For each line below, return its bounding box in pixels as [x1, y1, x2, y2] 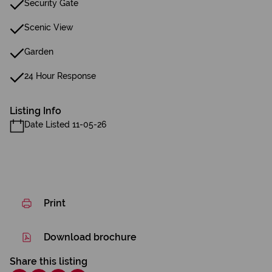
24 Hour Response [24, 71, 96, 81]
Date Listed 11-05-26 [24, 120, 106, 129]
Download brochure [44, 231, 137, 243]
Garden [24, 47, 53, 56]
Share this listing [10, 256, 87, 267]
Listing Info [10, 105, 61, 117]
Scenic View [24, 22, 73, 32]
